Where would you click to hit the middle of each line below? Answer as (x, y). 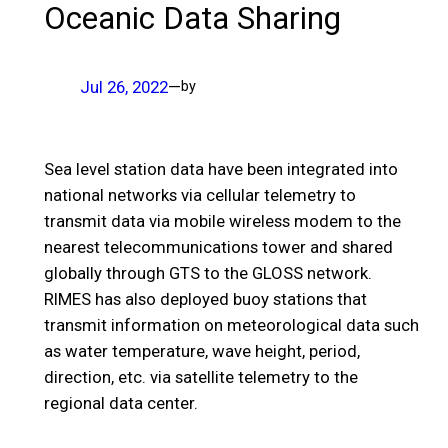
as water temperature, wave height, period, (201, 350)
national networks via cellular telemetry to (199, 194)
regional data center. (120, 402)
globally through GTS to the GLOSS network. (207, 272)
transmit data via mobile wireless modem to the (222, 220)
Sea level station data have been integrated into (220, 168)
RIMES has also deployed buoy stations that (205, 298)
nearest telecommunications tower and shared (218, 246)
